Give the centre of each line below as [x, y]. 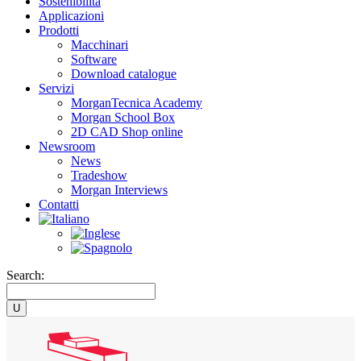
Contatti [59, 204]
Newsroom [67, 146]
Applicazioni [71, 16]
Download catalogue [124, 74]
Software [94, 59]
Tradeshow [99, 175]
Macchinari [100, 45]
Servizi [56, 88]
